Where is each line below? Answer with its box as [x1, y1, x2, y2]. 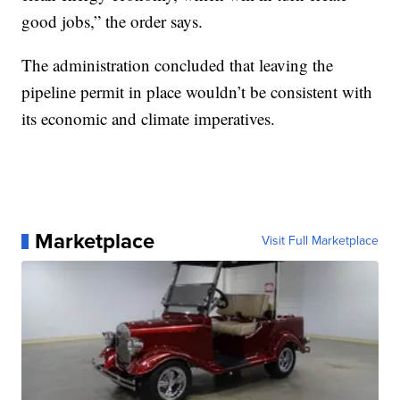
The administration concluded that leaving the [21, 54, 334, 77]
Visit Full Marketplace [261, 231, 379, 251]
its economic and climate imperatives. [21, 107, 276, 130]
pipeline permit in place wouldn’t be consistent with [21, 80, 373, 104]
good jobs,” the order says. [21, 10, 204, 33]
